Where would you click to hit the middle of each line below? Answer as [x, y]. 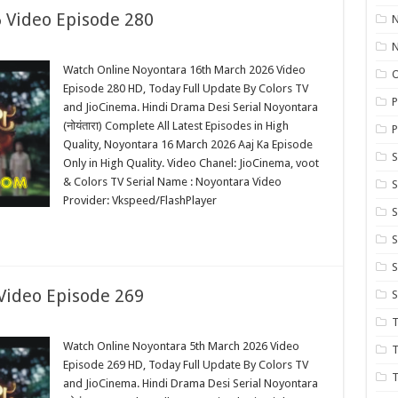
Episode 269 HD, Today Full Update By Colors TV [185, 365]
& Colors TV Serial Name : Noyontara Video [172, 182]
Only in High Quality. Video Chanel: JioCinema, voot [191, 163]
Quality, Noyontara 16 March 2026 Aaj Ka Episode [187, 144]
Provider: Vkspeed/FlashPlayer [139, 200]
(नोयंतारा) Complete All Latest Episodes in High [175, 126]
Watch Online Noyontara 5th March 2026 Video [181, 346]
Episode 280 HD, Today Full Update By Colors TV [185, 88]
